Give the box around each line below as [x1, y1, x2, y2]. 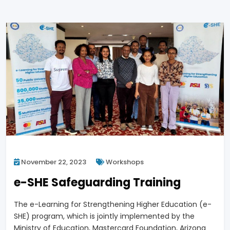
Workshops [104, 157, 144, 167]
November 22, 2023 [20, 157, 86, 167]
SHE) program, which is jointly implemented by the [14, 211, 195, 222]
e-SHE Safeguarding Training [14, 175, 181, 191]
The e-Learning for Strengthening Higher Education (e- [14, 199, 212, 210]
